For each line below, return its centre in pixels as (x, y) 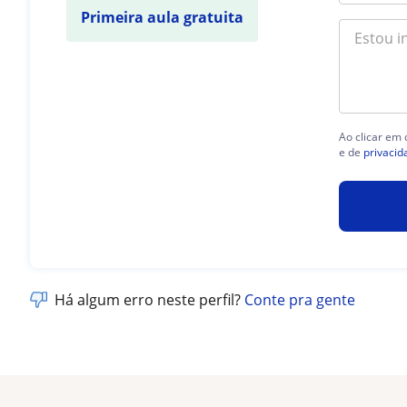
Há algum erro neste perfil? (150, 300)
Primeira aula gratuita (163, 17)
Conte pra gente (300, 300)
